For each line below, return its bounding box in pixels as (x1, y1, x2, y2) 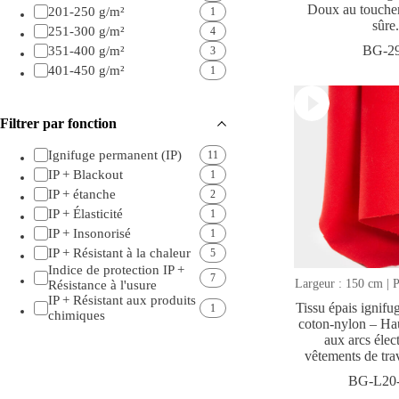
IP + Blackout (47, 167, 123, 182)
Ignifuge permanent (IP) (47, 147, 182, 162)
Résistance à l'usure (47, 278, 157, 293)
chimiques (47, 308, 105, 323)
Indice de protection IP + (47, 263, 184, 278)
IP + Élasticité (47, 206, 123, 221)
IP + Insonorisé (47, 225, 131, 240)
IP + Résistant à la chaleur (47, 245, 191, 260)
